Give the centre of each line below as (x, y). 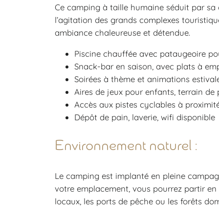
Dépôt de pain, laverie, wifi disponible (145, 117)
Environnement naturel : (126, 147)
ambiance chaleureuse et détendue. (122, 32)
